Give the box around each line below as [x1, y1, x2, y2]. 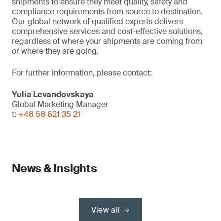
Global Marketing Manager [12, 99, 109, 110]
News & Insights [12, 161, 97, 176]
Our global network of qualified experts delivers [12, 16, 183, 27]
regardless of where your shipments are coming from [12, 36, 202, 46]
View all [91, 205, 120, 215]
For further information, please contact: [12, 68, 152, 78]
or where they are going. [12, 46, 99, 56]
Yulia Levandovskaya [12, 89, 94, 100]
